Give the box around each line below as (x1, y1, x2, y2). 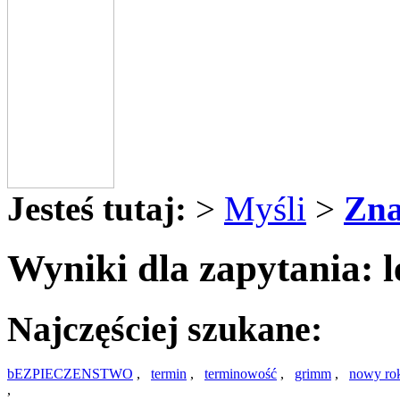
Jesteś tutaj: (7, 188, 187, 228)
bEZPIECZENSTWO (7, 366, 133, 382)
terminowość (204, 366, 277, 382)
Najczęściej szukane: (7, 308, 322, 349)
